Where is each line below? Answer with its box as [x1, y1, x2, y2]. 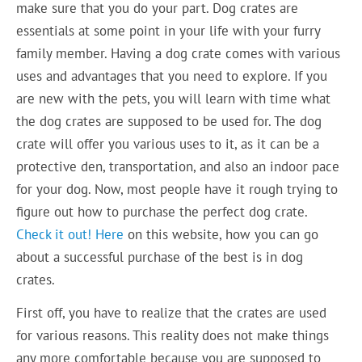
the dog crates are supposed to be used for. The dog [16, 112, 322, 131]
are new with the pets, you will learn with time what [16, 90, 331, 108]
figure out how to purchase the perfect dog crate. [16, 203, 308, 221]
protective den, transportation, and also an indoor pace [16, 158, 340, 176]
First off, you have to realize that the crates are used [16, 303, 327, 322]
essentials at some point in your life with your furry [16, 22, 321, 40]
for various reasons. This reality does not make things [16, 326, 330, 344]
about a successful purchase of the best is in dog [16, 248, 304, 267]
